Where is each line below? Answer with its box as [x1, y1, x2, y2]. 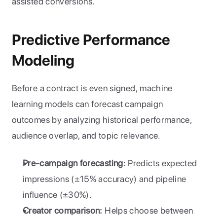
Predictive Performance [12, 31, 170, 48]
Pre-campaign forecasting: [23, 158, 126, 168]
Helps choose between [102, 205, 193, 216]
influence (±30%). [23, 189, 92, 200]
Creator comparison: [23, 205, 103, 216]
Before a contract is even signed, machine [12, 83, 173, 93]
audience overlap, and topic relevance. [12, 130, 161, 141]
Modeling [12, 51, 74, 69]
